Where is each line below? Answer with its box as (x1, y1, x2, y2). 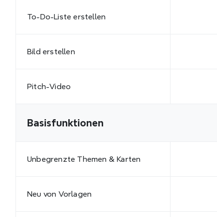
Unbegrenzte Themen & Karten (27, 155, 141, 163)
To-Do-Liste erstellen (27, 12, 106, 21)
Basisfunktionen (27, 117, 104, 128)
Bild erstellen (27, 47, 75, 56)
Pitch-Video (27, 82, 71, 91)
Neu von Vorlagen (27, 189, 92, 198)
